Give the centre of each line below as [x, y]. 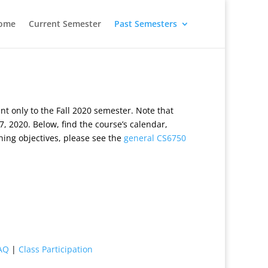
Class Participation [56, 249]
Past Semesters [146, 24]
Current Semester [65, 24]
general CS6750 [155, 138]
